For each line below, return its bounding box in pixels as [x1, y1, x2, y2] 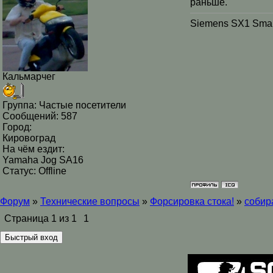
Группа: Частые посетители [2, 100, 126, 110]
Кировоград [2, 133, 55, 143]
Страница [4, 213, 51, 224]
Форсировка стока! [150, 196, 234, 207]
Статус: [2, 166, 38, 176]
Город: [2, 122, 32, 132]
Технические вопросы [40, 196, 140, 207]
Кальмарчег [2, 71, 55, 82]
